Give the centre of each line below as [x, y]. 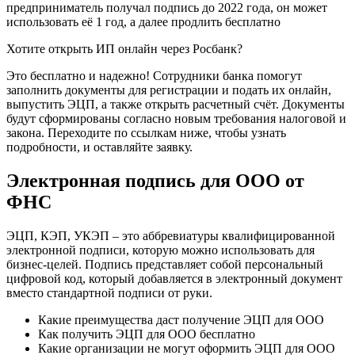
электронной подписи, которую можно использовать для [160, 250]
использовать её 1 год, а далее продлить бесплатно [143, 22]
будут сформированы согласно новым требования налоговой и [176, 119]
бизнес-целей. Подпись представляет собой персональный [165, 264]
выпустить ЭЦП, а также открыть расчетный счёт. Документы [176, 105]
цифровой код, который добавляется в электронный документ [174, 278]
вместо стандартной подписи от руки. [109, 292]
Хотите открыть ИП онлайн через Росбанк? [124, 49]
